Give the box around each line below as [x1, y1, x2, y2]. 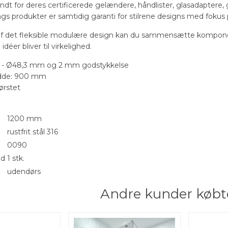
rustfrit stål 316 [7, 127, 59, 136]
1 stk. [7, 153, 25, 163]
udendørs [7, 166, 41, 176]
